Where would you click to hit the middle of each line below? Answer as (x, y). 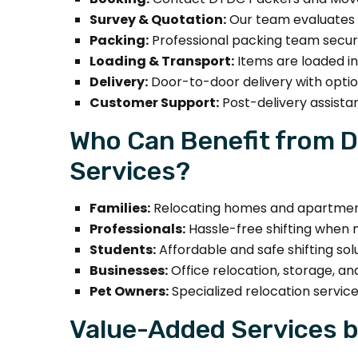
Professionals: (137, 229)
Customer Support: (154, 102)
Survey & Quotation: (158, 19)
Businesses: (129, 270)
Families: (120, 208)
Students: (123, 249)
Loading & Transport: (162, 61)
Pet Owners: (129, 291)
